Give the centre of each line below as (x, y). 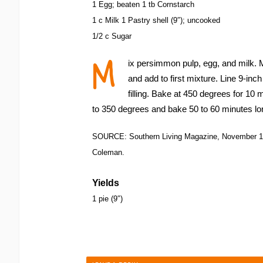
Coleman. (108, 152)
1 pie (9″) (107, 199)
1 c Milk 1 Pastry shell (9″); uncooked (156, 20)
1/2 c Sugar (112, 36)
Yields (106, 183)
